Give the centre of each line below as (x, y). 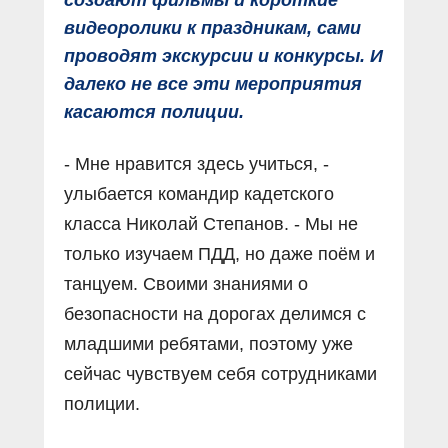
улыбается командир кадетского (199, 194)
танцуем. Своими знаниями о (186, 284)
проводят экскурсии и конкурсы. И (223, 56)
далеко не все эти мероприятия (213, 84)
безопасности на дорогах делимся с (215, 314)
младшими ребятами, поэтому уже (208, 344)
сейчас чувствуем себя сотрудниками (220, 374)
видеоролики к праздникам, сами (212, 28)
